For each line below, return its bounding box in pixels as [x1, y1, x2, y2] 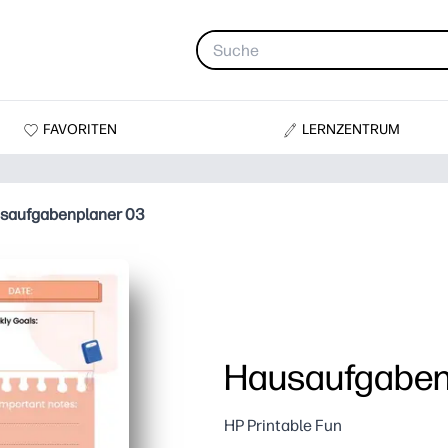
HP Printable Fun [224, 416, 342, 436]
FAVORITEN [42, 120, 117, 138]
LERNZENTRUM [302, 120, 401, 138]
